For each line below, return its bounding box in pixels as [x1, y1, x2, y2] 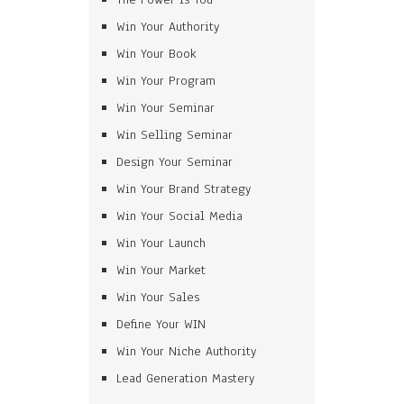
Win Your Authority [116, 18, 219, 35]
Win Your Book [116, 45, 196, 62]
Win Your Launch [116, 234, 206, 252]
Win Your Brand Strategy [116, 180, 251, 197]
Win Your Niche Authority [116, 343, 256, 360]
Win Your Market [116, 262, 206, 279]
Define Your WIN [116, 316, 206, 333]
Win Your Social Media [116, 207, 243, 225]
